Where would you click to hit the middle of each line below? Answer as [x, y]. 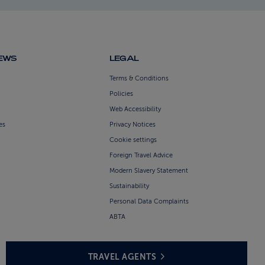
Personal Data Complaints [149, 202]
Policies [122, 94]
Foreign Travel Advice [141, 156]
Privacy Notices [133, 125]
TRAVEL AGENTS [122, 257]
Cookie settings [133, 140]
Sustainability [130, 186]
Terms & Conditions [139, 79]
